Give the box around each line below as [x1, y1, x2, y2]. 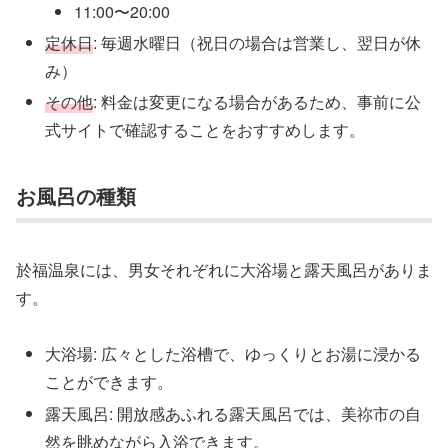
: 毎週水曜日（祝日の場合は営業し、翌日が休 [93, 31, 422, 55]
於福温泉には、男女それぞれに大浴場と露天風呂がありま [16, 257, 432, 281]
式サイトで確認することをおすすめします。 [45, 118, 366, 142]
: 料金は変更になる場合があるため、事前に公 [93, 90, 422, 114]
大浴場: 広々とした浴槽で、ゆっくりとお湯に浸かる [45, 342, 422, 366]
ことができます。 [45, 370, 174, 394]
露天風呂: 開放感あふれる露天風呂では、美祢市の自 [45, 401, 422, 425]
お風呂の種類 [16, 181, 136, 211]
